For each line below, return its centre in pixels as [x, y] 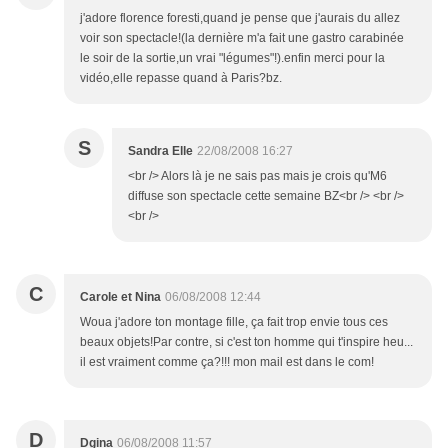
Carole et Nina [120, 297]
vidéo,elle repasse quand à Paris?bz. [181, 78]
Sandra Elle [160, 151]
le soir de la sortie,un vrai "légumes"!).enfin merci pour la [232, 58]
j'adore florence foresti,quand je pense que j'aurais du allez [240, 18]
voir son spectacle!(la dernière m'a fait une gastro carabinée [242, 38]
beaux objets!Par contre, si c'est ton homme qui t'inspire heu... [246, 342]
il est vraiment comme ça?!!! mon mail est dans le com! [227, 362]
